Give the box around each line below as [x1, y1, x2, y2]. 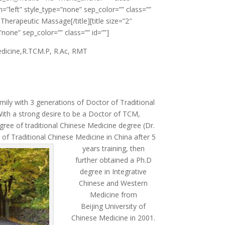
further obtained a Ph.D [75, 155, 152, 165]
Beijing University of [81, 201, 146, 211]
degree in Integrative [80, 166, 147, 176]
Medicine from [89, 189, 137, 199]
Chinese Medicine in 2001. [71, 212, 156, 222]
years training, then [82, 143, 145, 153]
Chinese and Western [79, 178, 148, 188]
